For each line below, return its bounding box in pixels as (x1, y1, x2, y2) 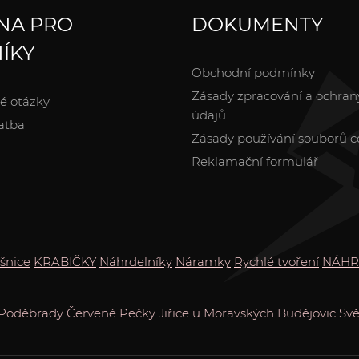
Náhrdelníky (99, 253, 172, 269)
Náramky (175, 253, 231, 269)
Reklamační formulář (192, 153, 318, 169)
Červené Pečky (66, 305, 155, 321)
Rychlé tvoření (234, 253, 319, 269)
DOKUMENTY (192, 12, 323, 36)
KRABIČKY (34, 253, 96, 269)
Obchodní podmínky (192, 64, 315, 80)
